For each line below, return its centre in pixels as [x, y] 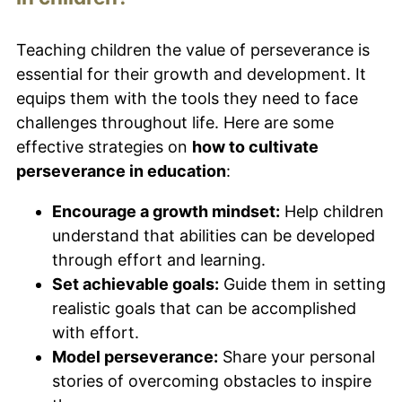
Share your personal [297, 356]
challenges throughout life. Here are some [175, 122]
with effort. [96, 332]
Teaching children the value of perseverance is [193, 49]
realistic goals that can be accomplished [204, 308]
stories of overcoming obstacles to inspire [212, 380]
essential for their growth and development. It [191, 74]
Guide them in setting [302, 284]
